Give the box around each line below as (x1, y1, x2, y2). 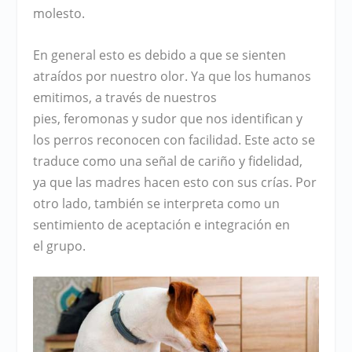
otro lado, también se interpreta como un (33, 194, 280, 212)
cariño (198, 152, 240, 170)
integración (204, 215, 276, 233)
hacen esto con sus (144, 173, 262, 191)
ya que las (33, 173, 96, 191)
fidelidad (248, 152, 300, 170)
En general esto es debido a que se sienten (33, 46, 287, 64)
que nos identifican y (180, 109, 303, 127)
